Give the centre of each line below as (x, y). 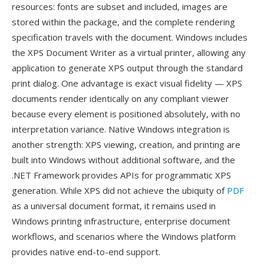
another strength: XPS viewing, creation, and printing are (126, 144)
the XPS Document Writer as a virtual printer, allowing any (129, 52)
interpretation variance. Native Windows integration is (121, 129)
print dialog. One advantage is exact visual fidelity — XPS (127, 83)
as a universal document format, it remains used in (114, 206)
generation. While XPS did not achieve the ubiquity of (119, 190)
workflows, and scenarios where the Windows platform (124, 236)
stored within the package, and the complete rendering (123, 22)
